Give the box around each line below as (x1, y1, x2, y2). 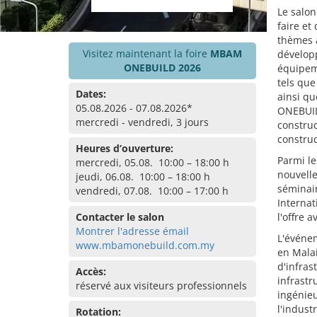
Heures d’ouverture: (76, 142, 173, 155)
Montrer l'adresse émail (76, 224, 189, 238)
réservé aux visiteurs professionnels (76, 279, 247, 292)
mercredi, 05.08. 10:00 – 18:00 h (76, 156, 229, 169)
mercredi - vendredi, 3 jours (76, 115, 209, 129)
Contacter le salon (76, 210, 164, 224)
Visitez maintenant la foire (82, 47, 210, 60)
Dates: (76, 87, 106, 100)
